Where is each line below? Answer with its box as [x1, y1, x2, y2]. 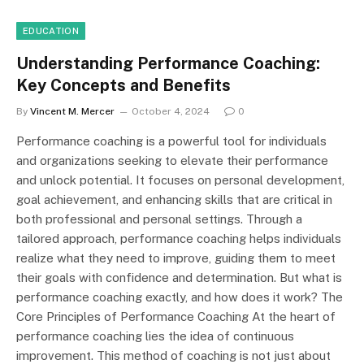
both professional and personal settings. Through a [16, 212, 302, 227]
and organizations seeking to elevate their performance [16, 154, 328, 168]
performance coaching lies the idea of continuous [16, 329, 294, 344]
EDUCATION [23, 26, 79, 37]
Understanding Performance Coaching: [16, 54, 320, 74]
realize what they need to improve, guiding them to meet [16, 251, 336, 266]
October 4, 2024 [132, 106, 210, 118]
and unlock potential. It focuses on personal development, [16, 173, 344, 188]
